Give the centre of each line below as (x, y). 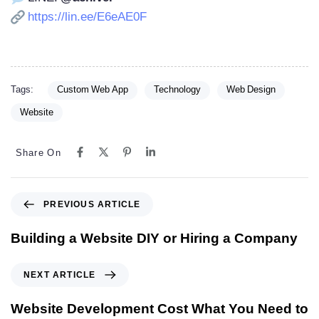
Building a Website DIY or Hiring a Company (154, 239)
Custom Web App (92, 90)
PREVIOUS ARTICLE (92, 204)
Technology (177, 90)
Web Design (251, 90)
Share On (38, 153)
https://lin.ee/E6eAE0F (86, 17)
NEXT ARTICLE (60, 274)
